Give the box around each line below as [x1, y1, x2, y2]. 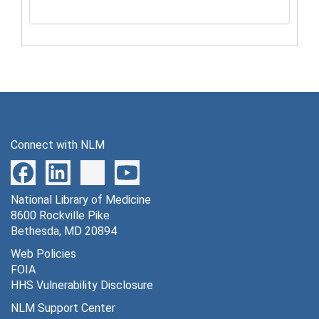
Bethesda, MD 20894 [11, 224, 117, 238]
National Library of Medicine [11, 192, 151, 206]
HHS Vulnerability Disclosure [11, 278, 153, 292]
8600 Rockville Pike [11, 208, 110, 222]
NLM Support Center [11, 300, 115, 315]
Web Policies [11, 246, 76, 261]
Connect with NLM [11, 137, 105, 152]
